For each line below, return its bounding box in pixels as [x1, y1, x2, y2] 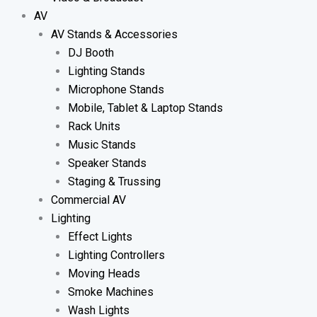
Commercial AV [51, 192, 126, 207]
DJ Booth [68, 45, 114, 59]
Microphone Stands [68, 82, 164, 96]
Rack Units [68, 119, 120, 133]
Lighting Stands [68, 64, 145, 78]
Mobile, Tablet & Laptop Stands [68, 100, 223, 115]
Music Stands [68, 137, 136, 151]
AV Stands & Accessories [51, 27, 178, 41]
